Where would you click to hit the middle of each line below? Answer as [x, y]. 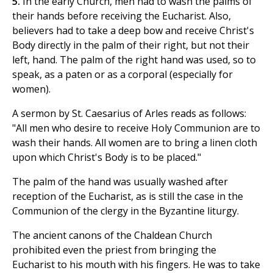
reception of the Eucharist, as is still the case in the [128, 197]
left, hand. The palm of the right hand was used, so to [134, 60]
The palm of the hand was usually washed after [120, 182]
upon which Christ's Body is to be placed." [107, 158]
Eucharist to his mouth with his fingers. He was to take [136, 265]
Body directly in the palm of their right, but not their [131, 45]
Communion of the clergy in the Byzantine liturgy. [126, 211]
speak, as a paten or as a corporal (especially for [122, 75]
